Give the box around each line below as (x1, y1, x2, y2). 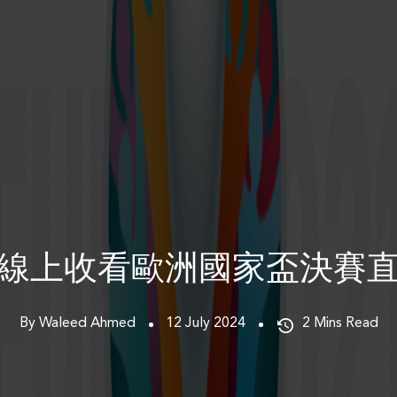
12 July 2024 (165, 315, 245, 331)
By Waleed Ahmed (19, 315, 136, 331)
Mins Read (313, 315, 378, 331)
